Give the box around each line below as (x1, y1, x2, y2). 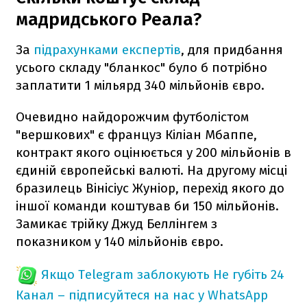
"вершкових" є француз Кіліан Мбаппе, (16, 126, 257, 143)
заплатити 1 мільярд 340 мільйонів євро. (16, 77, 265, 93)
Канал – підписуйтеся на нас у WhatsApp (16, 286, 268, 303)
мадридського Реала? (16, 8, 201, 30)
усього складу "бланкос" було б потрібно (16, 59, 267, 75)
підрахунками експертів (34, 41, 181, 58)
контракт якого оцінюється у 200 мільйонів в (16, 144, 291, 160)
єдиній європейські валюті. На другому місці (16, 162, 287, 178)
